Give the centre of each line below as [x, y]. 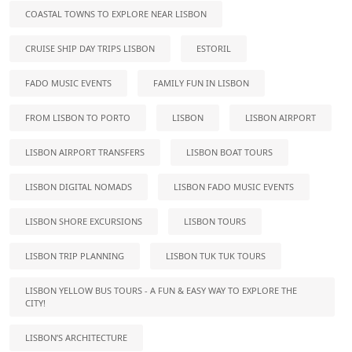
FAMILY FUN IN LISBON [201, 83]
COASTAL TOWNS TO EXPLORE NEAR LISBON [116, 14]
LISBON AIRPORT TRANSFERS [85, 152]
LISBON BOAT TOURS [229, 152]
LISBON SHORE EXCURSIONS [84, 221]
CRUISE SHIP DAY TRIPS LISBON [90, 48]
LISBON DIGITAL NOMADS [79, 187]
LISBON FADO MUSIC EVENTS [234, 187]
